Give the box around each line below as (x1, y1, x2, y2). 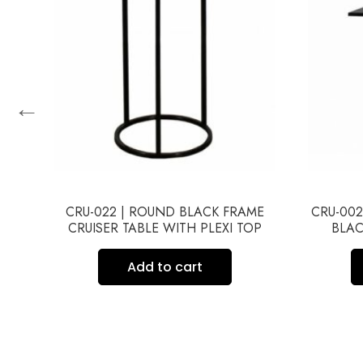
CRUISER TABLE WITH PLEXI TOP (67, 218, 262, 237)
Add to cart (126, 257, 203, 276)
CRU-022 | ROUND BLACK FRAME (65, 202, 264, 221)
